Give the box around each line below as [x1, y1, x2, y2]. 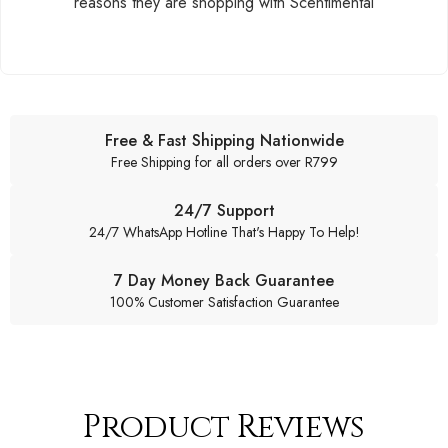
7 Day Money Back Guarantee [114, 268, 334, 292]
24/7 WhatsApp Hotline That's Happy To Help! [88, 221, 360, 242]
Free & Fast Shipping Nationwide [104, 128, 344, 152]
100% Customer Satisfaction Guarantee [109, 291, 339, 312]
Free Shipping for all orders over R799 [110, 151, 338, 172]
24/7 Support [173, 198, 275, 222]
